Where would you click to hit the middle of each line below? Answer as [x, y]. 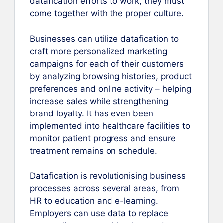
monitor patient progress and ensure [103, 138]
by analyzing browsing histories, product [111, 76]
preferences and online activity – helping [111, 88]
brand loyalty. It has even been [92, 113]
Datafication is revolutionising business [108, 176]
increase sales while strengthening [99, 101]
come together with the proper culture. [107, 14]
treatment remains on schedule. [94, 151]
